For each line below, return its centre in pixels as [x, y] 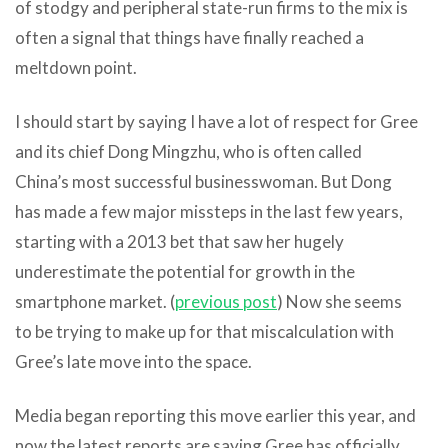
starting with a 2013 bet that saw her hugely [179, 241]
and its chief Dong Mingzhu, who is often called [188, 151]
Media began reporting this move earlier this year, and [215, 415]
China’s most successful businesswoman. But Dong [203, 181]
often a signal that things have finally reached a [189, 37]
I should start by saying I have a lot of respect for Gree [216, 121]
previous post [226, 301]
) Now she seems [339, 301]
